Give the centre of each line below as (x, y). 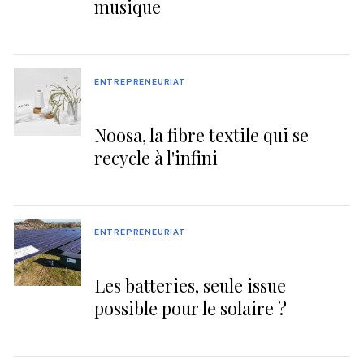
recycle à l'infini (156, 157)
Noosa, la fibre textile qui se (201, 134)
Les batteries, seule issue (190, 286)
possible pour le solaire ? (190, 308)
